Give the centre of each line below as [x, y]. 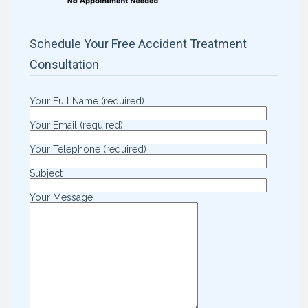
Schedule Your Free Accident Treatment [139, 44]
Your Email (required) [77, 125]
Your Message [62, 197]
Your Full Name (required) [87, 101]
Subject [46, 173]
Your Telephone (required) [88, 149]
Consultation [65, 64]
